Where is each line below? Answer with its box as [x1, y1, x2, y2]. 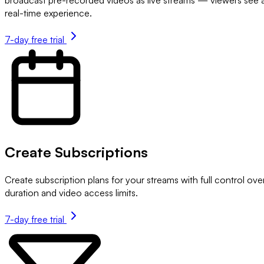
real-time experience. [5, 6, 92, 19]
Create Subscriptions [5, 143, 148, 161]
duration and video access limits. [5, 187, 138, 199]
